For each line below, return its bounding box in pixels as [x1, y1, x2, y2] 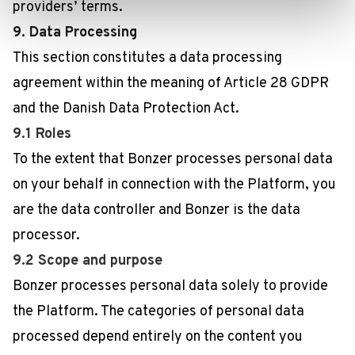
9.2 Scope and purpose [13, 252, 162, 270]
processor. [13, 227, 80, 245]
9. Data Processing [13, 24, 137, 42]
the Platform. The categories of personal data [13, 303, 304, 321]
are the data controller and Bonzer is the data [13, 201, 300, 219]
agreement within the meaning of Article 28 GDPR [13, 74, 329, 93]
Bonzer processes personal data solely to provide [13, 277, 328, 296]
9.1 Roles [13, 125, 71, 143]
